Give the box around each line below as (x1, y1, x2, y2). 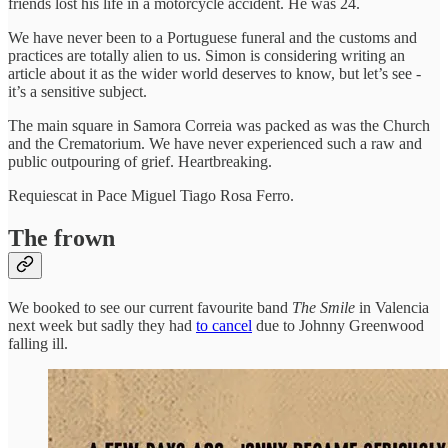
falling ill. (8, 335, 68, 353)
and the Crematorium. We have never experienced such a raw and (8, 135, 422, 153)
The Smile (292, 299, 355, 317)
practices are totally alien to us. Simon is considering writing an (8, 47, 405, 65)
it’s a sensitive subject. (8, 83, 147, 101)
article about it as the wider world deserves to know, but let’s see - (8, 65, 421, 83)
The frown (8, 225, 115, 252)
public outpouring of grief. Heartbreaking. (8, 153, 272, 171)
